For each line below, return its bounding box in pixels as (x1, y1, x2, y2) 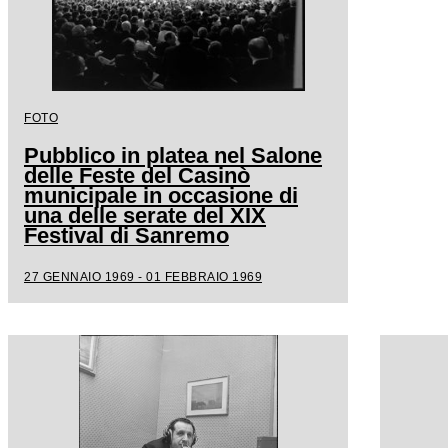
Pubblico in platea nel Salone (24, 143, 322, 169)
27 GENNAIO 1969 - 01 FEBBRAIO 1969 (24, 270, 262, 284)
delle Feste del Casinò (24, 163, 250, 189)
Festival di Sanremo (24, 223, 229, 249)
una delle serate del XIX (24, 203, 266, 229)
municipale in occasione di (24, 183, 298, 209)
